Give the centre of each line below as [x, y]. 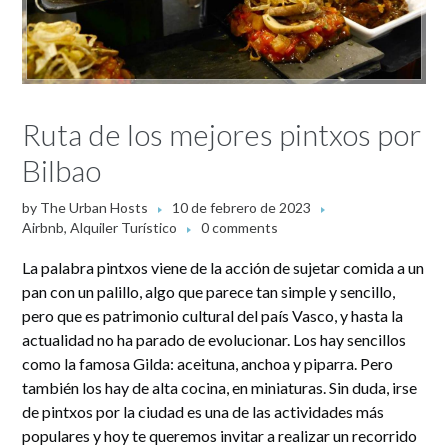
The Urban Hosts [94, 208]
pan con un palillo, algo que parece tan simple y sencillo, [209, 292]
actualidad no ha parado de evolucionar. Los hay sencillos [214, 340]
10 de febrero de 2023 [242, 208]
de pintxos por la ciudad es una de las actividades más [203, 412]
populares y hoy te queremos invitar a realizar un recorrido [220, 436]
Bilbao [62, 170]
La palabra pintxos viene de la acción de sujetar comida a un [223, 268]
